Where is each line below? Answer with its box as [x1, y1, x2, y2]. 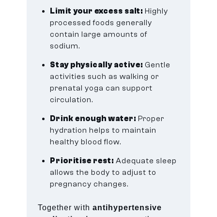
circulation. [50, 95, 93, 104]
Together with [38, 203, 93, 212]
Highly [143, 6, 169, 15]
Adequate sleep [114, 156, 177, 165]
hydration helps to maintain [50, 125, 157, 135]
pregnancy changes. [50, 179, 129, 188]
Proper [136, 114, 165, 123]
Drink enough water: [50, 114, 137, 123]
